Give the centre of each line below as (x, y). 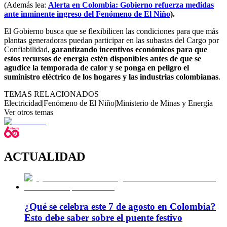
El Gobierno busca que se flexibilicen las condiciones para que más (111, 31)
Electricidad (23, 103)
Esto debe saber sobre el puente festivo (103, 218)
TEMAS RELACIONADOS (51, 94)
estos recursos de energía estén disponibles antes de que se (103, 58)
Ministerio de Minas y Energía (164, 103)
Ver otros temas (29, 112)
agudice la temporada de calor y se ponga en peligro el (97, 67)
